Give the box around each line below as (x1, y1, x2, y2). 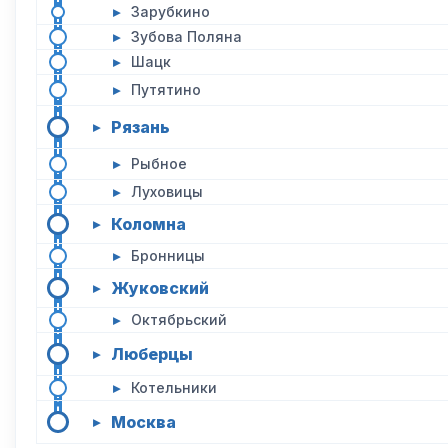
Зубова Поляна (131, 28, 242, 45)
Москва (111, 412, 176, 432)
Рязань (111, 117, 170, 137)
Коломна (111, 214, 186, 234)
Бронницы (131, 247, 205, 264)
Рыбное (131, 155, 187, 172)
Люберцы (111, 344, 193, 364)
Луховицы (131, 183, 203, 200)
